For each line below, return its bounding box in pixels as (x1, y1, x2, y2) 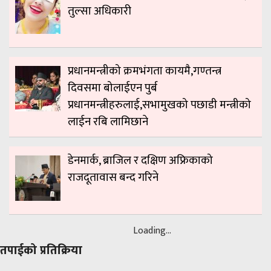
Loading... (133, 223, 171, 240)
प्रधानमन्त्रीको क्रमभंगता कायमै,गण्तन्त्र (68, 62, 221, 81)
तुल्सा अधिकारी (68, 1, 131, 21)
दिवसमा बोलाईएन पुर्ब (68, 79, 157, 98)
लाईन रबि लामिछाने (68, 113, 148, 132)
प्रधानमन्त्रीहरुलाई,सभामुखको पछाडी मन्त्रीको (68, 96, 251, 115)
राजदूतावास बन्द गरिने (68, 168, 158, 188)
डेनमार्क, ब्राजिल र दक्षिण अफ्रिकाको (68, 151, 213, 171)
